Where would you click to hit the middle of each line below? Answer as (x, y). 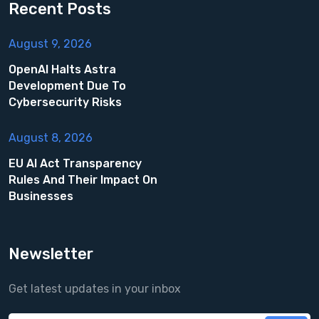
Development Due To (67, 86)
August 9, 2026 (50, 44)
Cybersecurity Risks (65, 103)
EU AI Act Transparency (75, 164)
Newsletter (51, 254)
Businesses (41, 197)
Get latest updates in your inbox (95, 289)
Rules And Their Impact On (83, 180)
